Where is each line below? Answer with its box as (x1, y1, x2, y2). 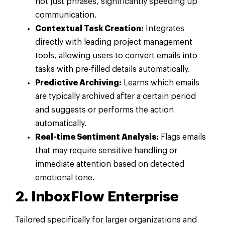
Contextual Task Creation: (35, 25, 144, 33)
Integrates (144, 25, 184, 33)
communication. (35, 11, 96, 20)
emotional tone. (35, 174, 94, 182)
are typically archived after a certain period (35, 92, 196, 101)
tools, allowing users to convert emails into (35, 52, 197, 60)
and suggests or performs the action (35, 106, 174, 115)
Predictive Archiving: (35, 79, 122, 87)
